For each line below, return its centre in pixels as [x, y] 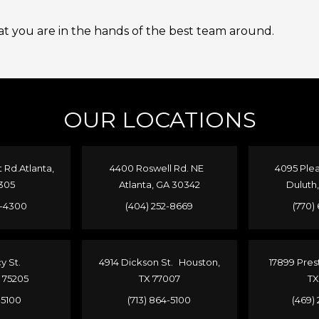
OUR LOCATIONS [159, 120]
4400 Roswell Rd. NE [159, 168]
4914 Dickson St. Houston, [159, 262]
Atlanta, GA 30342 [159, 185]
